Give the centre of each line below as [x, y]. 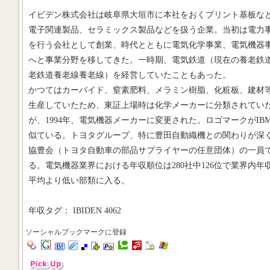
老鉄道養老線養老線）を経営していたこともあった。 [130, 75]
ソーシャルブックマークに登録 [76, 232]
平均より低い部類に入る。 [79, 180]
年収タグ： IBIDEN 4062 [75, 210]
